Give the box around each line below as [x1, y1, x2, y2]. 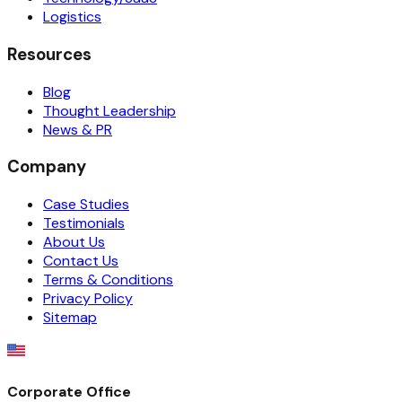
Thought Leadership [43, 100, 176, 120]
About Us [43, 232, 105, 252]
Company [7, 155, 86, 179]
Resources [7, 43, 92, 66]
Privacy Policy [43, 289, 133, 309]
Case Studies [43, 195, 129, 214]
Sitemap [43, 308, 97, 328]
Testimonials [43, 214, 125, 233]
